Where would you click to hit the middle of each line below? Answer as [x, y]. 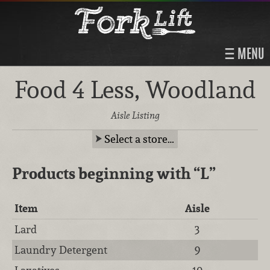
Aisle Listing [135, 115]
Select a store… [139, 139]
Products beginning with [103, 173]
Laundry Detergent [61, 250]
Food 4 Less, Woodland [135, 90]
